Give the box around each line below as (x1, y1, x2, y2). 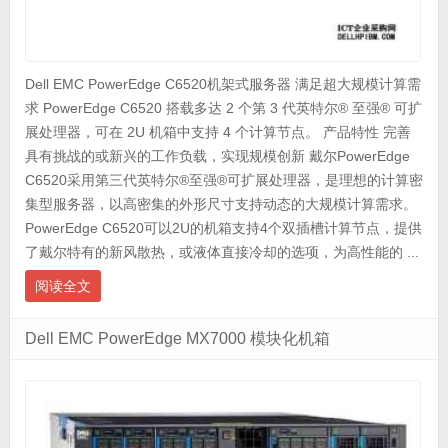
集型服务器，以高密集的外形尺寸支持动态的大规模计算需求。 (24, 195, 417, 212)
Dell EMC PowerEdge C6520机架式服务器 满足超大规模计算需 (24, 75, 421, 92)
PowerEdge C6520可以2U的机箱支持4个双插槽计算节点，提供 (24, 219, 422, 236)
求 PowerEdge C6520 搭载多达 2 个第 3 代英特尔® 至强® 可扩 (24, 99, 422, 116)
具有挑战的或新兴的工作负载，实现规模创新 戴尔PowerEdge (24, 147, 410, 164)
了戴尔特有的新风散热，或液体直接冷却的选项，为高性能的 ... (24, 243, 419, 260)
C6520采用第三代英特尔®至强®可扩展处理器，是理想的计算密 (24, 171, 423, 188)
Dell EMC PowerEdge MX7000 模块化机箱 (24, 329, 330, 347)
